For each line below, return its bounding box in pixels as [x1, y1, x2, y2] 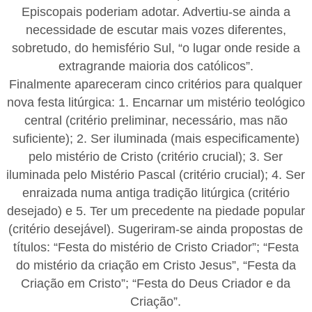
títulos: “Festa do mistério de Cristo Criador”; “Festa [13, 240, 299, 254]
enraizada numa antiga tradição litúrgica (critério [22, 185, 290, 200]
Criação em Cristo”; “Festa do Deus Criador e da [21, 276, 291, 290]
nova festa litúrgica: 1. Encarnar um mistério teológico [6, 95, 305, 109]
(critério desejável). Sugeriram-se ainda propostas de [8, 221, 304, 236]
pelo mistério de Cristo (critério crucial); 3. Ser [29, 149, 283, 164]
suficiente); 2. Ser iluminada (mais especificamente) [12, 131, 299, 146]
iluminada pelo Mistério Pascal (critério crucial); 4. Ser [6, 167, 306, 182]
